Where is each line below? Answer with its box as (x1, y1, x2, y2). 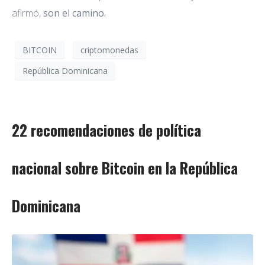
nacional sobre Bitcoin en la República (12, 156, 238, 179)
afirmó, (12, 7, 43, 20)
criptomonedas (80, 44, 138, 56)
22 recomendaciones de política (12, 118, 201, 141)
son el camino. (43, 7, 106, 20)
